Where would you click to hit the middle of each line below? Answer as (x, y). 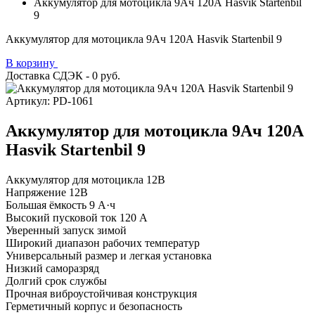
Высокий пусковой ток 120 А (77, 217)
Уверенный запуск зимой (66, 230)
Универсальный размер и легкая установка (109, 255)
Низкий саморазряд (52, 268)
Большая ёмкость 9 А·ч (60, 205)
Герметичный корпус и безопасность (94, 306)
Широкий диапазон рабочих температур (103, 243)
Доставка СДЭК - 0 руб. (63, 76)
